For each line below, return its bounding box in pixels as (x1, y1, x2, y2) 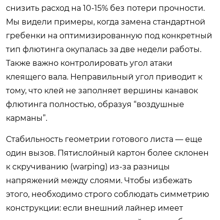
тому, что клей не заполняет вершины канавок (6, 86, 198, 95)
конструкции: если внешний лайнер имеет (6, 203, 183, 213)
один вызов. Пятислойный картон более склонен (6, 148, 209, 158)
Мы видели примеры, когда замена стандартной (6, 17, 205, 27)
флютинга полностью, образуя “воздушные (6, 100, 184, 109)
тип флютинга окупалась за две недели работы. (6, 45, 201, 54)
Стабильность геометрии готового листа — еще (6, 135, 202, 144)
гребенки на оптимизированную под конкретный (6, 31, 212, 40)
